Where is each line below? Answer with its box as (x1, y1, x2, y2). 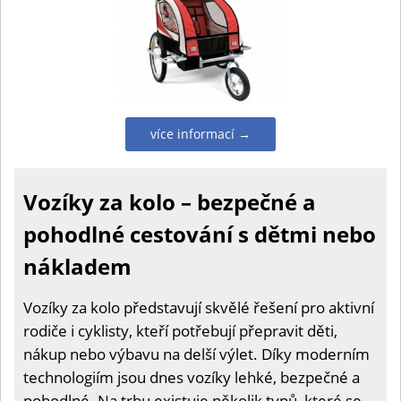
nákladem (23, 252, 132, 281)
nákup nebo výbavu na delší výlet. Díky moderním (23, 344, 370, 364)
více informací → (150, 125, 251, 142)
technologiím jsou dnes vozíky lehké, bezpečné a (23, 367, 360, 388)
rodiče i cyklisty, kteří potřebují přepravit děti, (23, 320, 337, 341)
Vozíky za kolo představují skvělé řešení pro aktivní (23, 297, 374, 318)
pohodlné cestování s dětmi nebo (23, 219, 376, 249)
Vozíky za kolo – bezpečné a (23, 187, 316, 217)
